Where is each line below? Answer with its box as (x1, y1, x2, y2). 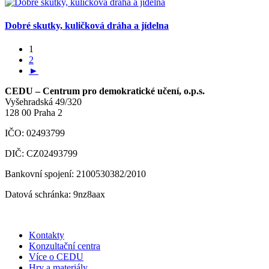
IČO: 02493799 (5, 128, 65, 139)
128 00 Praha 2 (5, 107, 62, 118)
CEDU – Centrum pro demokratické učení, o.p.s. (5, 86, 205, 97)
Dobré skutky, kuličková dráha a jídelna (5, 20, 169, 31)
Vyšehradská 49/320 (5, 97, 82, 107)
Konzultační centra (29, 241, 100, 252)
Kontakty (29, 230, 64, 241)
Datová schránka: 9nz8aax (5, 189, 105, 200)
